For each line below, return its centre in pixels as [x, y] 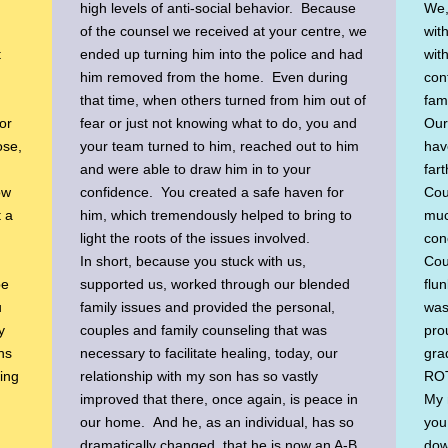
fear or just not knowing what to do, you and [219, 123]
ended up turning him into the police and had [222, 54]
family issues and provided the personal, [208, 307]
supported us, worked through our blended [215, 284]
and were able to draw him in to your [196, 169]
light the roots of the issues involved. [195, 238]
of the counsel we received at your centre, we [224, 31]
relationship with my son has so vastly [199, 376]
